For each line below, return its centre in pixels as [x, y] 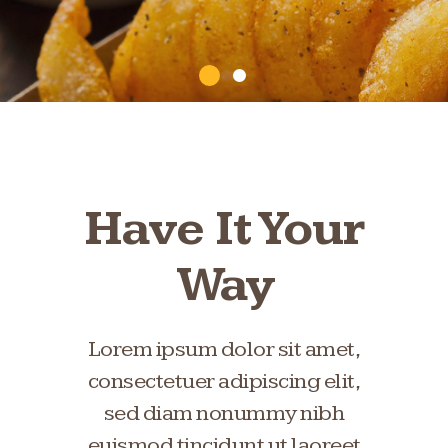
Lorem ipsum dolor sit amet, [224, 349]
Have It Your [224, 229]
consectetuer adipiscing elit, [224, 381]
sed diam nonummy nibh [224, 413]
